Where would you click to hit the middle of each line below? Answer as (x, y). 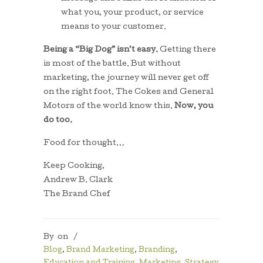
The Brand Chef (77, 195)
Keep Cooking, (74, 166)
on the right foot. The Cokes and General (129, 92)
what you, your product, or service (132, 13)
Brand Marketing (100, 250)
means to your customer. (114, 27)
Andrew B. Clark (78, 181)
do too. (58, 121)
